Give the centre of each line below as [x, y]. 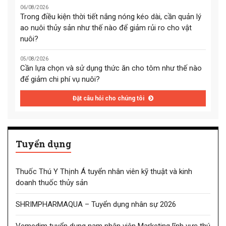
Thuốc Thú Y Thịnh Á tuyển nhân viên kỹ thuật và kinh [104, 171]
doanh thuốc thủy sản [52, 182]
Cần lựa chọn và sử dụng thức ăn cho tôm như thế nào [111, 68]
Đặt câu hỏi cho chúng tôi [109, 99]
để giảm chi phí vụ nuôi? [60, 79]
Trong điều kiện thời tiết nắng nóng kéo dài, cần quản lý [111, 17]
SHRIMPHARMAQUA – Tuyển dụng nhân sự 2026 [96, 204]
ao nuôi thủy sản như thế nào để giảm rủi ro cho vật [106, 28]
